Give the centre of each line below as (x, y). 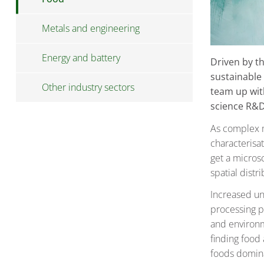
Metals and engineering (91, 29)
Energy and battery (81, 58)
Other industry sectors (88, 88)
